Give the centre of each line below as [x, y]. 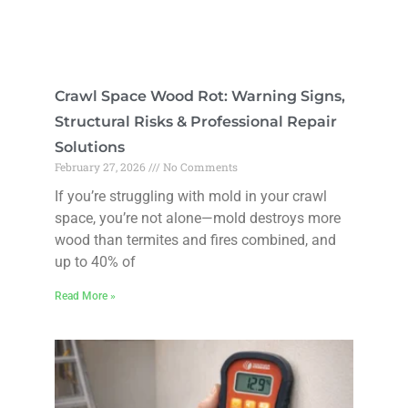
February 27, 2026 [102, 167]
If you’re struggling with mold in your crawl [191, 197]
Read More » [85, 296]
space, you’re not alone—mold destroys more [198, 219]
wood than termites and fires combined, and [195, 240]
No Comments [199, 167]
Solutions [90, 148]
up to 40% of [95, 262]
